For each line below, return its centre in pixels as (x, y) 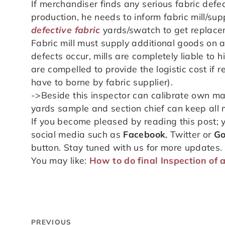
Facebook (144, 134)
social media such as (77, 134)
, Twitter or (190, 134)
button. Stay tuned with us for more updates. (127, 147)
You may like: (60, 160)
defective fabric (66, 29)
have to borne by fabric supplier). (102, 82)
